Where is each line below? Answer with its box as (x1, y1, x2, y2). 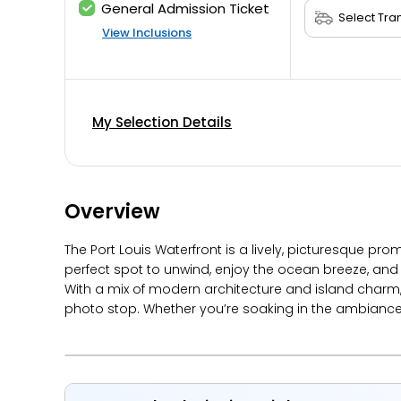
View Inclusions (102, 24, 192, 41)
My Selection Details (92, 113, 232, 132)
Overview (64, 198, 160, 226)
